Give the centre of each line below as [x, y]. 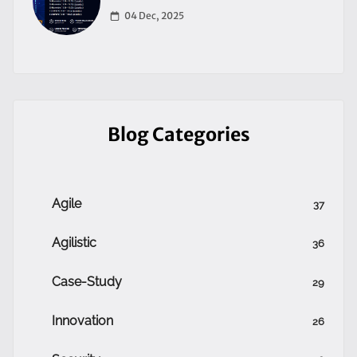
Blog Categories [178, 134]
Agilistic [74, 243]
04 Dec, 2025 [154, 16]
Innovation [82, 321]
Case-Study [87, 282]
